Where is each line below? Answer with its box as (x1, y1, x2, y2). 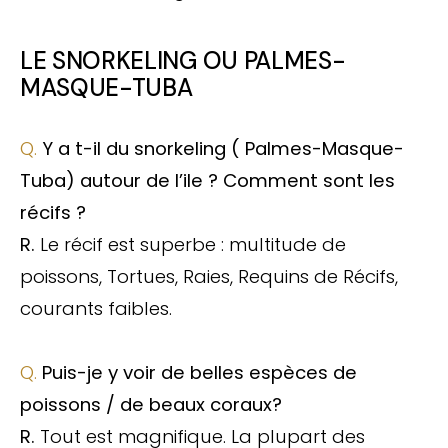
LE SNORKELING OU (20, 44, 244, 76)
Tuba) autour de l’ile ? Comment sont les (20, 167, 395, 193)
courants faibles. (20, 295, 172, 321)
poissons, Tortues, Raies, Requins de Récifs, (20, 263, 398, 289)
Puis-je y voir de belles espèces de (42, 359, 357, 385)
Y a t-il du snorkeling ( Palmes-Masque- (42, 135, 404, 161)
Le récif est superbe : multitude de (40, 231, 346, 257)
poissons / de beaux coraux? (20, 391, 282, 417)
